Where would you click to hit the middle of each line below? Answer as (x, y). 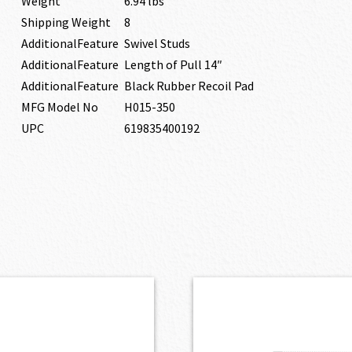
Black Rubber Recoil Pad (189, 86)
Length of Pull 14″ (173, 64)
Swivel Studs (157, 43)
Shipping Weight (66, 22)
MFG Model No (59, 107)
